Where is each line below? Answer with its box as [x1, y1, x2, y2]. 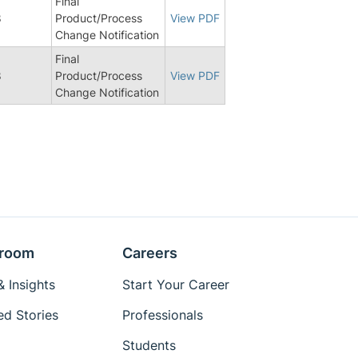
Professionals [122, 307, 204, 323]
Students [122, 337, 177, 353]
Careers [122, 245, 178, 261]
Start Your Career [122, 276, 230, 292]
